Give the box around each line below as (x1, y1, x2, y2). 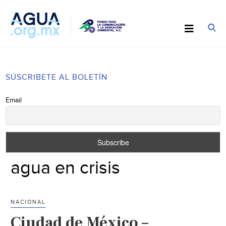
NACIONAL (11, 198, 46, 205)
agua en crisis (11, 157, 121, 179)
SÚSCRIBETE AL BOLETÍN (6, 72, 108, 82)
